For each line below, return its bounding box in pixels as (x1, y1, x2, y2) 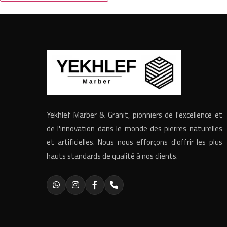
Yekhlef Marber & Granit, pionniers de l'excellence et (47, 107, 222, 122)
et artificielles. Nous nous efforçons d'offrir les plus (47, 134, 222, 149)
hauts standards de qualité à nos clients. (47, 148, 178, 163)
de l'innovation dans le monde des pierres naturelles (47, 121, 222, 136)
